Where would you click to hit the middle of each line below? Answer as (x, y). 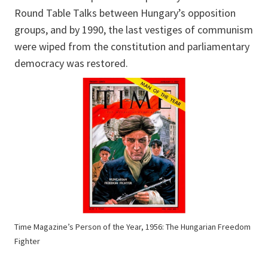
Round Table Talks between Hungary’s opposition (125, 13)
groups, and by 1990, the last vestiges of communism (134, 29)
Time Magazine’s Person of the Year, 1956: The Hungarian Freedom (133, 226)
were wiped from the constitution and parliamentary (132, 46)
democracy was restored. (74, 63)
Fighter (27, 241)
